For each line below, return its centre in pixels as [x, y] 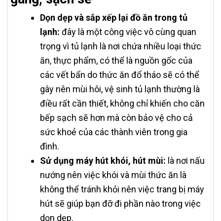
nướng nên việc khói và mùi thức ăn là [113, 175]
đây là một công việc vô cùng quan [128, 32]
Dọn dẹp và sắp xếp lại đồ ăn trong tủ [114, 18]
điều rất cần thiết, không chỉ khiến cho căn [122, 104]
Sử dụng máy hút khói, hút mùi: [103, 161]
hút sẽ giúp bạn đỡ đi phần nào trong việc [120, 204]
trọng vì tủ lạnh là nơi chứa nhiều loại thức [121, 46]
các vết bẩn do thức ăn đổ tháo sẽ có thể [120, 75]
